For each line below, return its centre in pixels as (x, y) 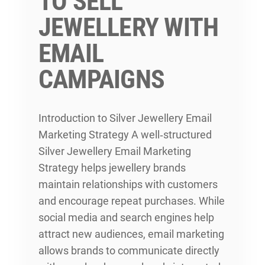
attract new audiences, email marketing (131, 234)
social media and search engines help (126, 217)
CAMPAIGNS (102, 79)
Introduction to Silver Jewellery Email (125, 118)
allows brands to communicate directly (129, 250)
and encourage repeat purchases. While (132, 201)
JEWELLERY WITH (129, 27)
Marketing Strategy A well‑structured (125, 134)
